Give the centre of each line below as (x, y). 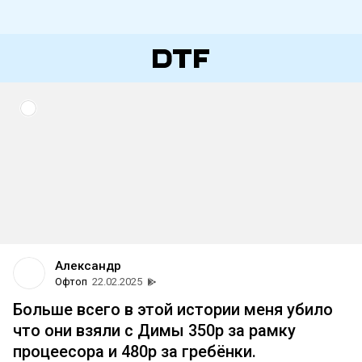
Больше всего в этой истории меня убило (173, 309)
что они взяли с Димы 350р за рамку (154, 330)
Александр (88, 266)
